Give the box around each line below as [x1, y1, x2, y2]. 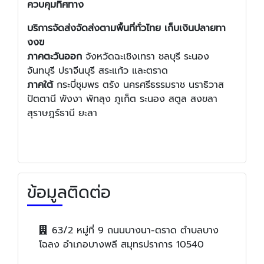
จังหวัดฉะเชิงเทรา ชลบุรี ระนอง [82, 49, 209, 64]
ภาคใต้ [27, 78, 57, 93]
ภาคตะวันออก [27, 49, 82, 64]
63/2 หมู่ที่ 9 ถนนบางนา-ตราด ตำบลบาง [52, 223, 219, 238]
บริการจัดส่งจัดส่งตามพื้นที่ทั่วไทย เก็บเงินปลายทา [27, 21, 226, 36]
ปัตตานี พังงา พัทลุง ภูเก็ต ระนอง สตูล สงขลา [27, 92, 217, 107]
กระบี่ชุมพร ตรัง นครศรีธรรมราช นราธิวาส [57, 78, 224, 93]
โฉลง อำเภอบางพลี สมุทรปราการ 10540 [39, 237, 204, 252]
